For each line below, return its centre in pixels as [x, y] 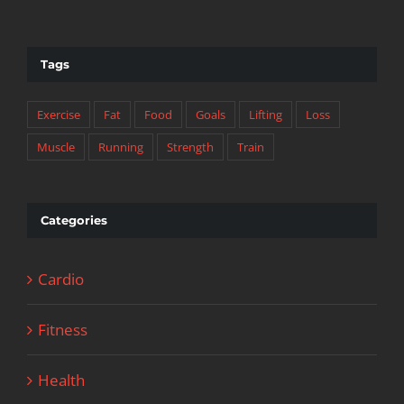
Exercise [59, 115]
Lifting [266, 115]
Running [121, 147]
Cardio [61, 279]
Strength [190, 147]
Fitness [63, 329]
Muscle [56, 147]
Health [61, 380]
